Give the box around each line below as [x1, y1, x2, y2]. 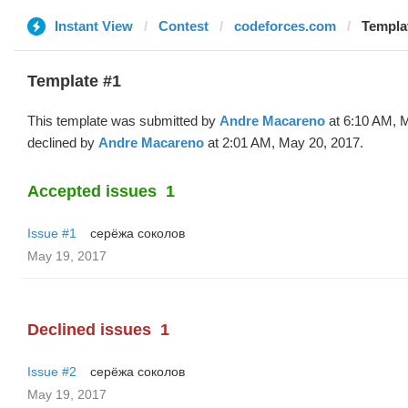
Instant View [55, 18, 133, 34]
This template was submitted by [27, 113, 219, 128]
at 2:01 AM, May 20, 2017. [204, 135, 363, 150]
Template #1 [27, 72, 121, 90]
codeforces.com [234, 18, 336, 34]
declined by [27, 135, 98, 150]
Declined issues [27, 321, 151, 339]
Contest [158, 18, 209, 34]
